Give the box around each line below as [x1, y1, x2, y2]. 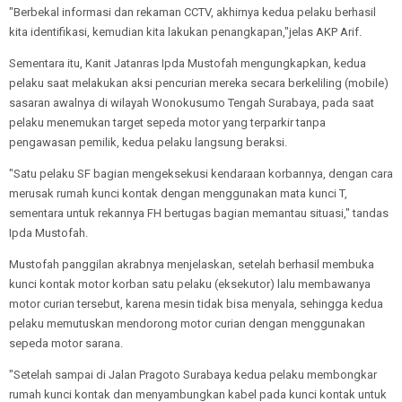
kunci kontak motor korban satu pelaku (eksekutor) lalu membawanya [9, 277, 371, 291]
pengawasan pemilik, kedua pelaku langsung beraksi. [9, 135, 290, 149]
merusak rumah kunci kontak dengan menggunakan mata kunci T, [9, 187, 347, 200]
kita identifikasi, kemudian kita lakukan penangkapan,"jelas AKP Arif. [9, 25, 364, 39]
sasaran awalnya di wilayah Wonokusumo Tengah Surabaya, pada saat [9, 96, 374, 109]
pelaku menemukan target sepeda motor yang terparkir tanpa [9, 116, 326, 129]
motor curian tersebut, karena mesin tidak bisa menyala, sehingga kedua [9, 297, 383, 310]
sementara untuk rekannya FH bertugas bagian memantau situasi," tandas [9, 206, 389, 220]
